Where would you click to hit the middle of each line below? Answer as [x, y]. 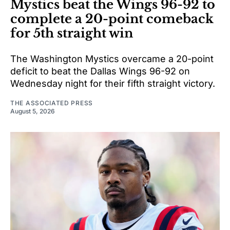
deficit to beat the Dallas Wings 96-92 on [100, 71]
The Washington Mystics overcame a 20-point [112, 59]
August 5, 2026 [33, 111]
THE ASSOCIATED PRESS [52, 103]
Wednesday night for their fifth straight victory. [113, 83]
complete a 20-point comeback [112, 18]
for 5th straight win [72, 33]
